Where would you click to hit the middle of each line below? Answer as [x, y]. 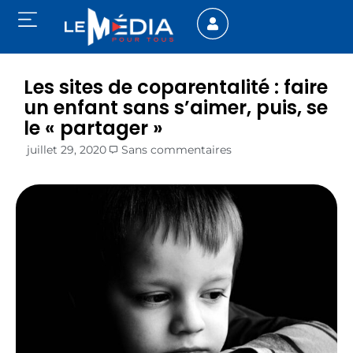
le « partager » [93, 128]
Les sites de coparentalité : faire [176, 87]
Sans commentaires [176, 150]
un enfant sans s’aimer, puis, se [176, 108]
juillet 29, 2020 [67, 150]
